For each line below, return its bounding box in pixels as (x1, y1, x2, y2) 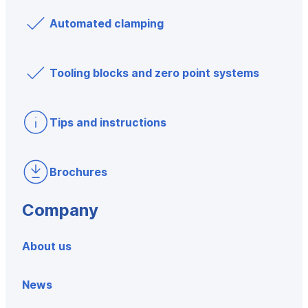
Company (22, 200, 98, 220)
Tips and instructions (49, 115, 166, 129)
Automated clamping (49, 16, 164, 30)
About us (22, 239, 71, 253)
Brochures (49, 165, 107, 179)
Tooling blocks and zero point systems (49, 66, 259, 80)
